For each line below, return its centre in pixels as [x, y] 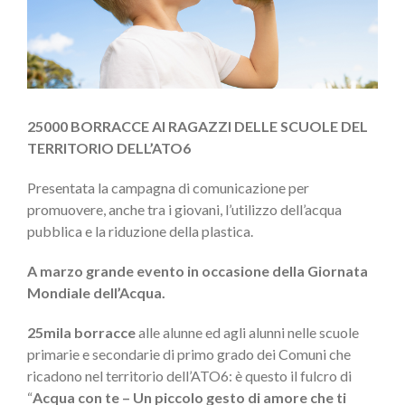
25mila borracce [81, 333]
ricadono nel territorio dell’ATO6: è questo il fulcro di [189, 376]
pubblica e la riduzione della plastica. [140, 231]
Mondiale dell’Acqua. [96, 293]
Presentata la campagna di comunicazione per [168, 188]
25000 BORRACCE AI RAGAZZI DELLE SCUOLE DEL [198, 127]
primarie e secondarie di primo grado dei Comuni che [189, 354]
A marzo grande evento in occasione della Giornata [198, 271]
